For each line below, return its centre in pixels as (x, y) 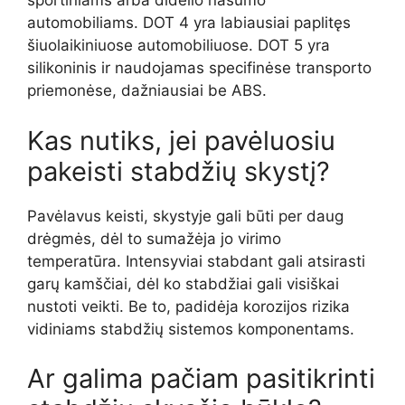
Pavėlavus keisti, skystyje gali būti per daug (185, 216)
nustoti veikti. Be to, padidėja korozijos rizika (188, 306)
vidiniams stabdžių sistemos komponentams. (191, 329)
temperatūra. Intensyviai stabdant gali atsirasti (196, 261)
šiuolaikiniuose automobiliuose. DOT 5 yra (179, 46)
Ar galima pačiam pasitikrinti (201, 379)
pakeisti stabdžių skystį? (179, 171)
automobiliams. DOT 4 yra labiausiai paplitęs (189, 23)
